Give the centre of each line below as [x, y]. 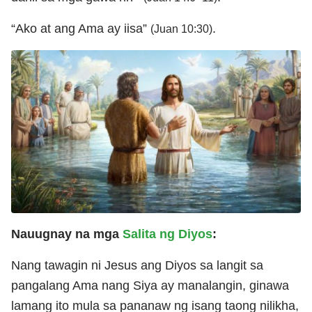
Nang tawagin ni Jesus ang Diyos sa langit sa [137, 265]
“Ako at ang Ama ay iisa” [81, 28]
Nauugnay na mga [67, 234]
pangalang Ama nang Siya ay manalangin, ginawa [150, 285]
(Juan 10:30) [181, 29]
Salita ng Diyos [167, 234]
